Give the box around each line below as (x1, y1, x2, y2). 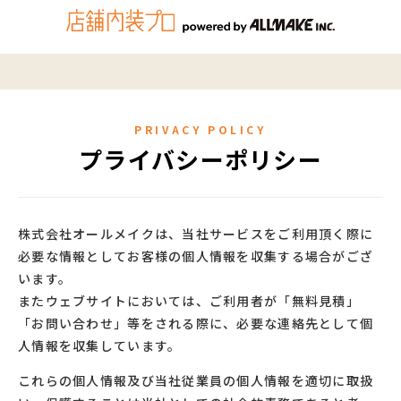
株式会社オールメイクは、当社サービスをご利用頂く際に (18, 225, 374, 243)
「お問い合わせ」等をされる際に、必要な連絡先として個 (18, 314, 374, 332)
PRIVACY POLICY (134, 122, 267, 137)
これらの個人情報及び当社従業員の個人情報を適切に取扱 (18, 371, 374, 389)
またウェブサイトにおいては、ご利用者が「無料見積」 (18, 292, 360, 310)
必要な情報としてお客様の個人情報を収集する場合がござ (18, 247, 374, 265)
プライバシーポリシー (79, 142, 322, 175)
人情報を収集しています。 (18, 337, 182, 354)
